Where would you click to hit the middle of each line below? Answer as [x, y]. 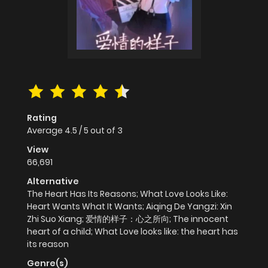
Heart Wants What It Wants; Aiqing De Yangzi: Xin [130, 207]
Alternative [53, 182]
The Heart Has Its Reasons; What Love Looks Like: [127, 194]
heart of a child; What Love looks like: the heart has [133, 232]
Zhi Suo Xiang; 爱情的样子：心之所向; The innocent [128, 219]
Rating [42, 118]
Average [46, 131]
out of [104, 131]
